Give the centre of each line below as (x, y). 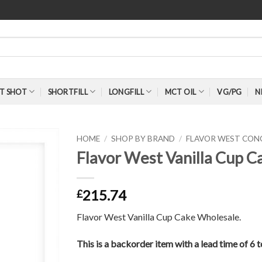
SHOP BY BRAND (143, 139)
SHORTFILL (68, 92)
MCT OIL (180, 92)
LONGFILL (126, 92)
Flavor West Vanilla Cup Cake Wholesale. (158, 216)
